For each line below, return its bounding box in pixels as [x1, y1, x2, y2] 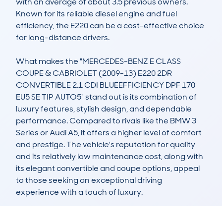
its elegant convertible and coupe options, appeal [16, 163, 200, 174]
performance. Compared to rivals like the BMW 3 [16, 115, 196, 126]
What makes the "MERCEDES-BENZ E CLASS [16, 56, 181, 67]
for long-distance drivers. [16, 32, 110, 43]
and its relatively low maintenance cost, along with [16, 151, 203, 162]
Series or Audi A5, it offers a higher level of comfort [16, 127, 202, 138]
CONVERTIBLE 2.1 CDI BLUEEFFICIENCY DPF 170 [16, 80, 195, 91]
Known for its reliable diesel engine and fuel [16, 8, 177, 19]
